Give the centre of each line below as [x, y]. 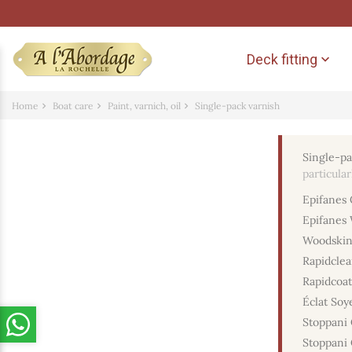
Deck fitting [282, 59]
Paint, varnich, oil [144, 106]
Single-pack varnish [237, 106]
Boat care [73, 106]
